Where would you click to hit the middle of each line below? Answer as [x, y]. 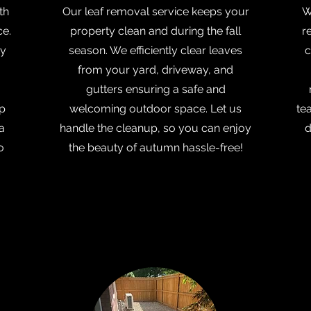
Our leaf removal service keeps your [155, 11]
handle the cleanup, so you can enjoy [155, 128]
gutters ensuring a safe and [155, 89]
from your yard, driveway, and [155, 70]
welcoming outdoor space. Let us [155, 109]
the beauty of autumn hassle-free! [155, 148]
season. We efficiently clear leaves [155, 50]
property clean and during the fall [155, 31]
